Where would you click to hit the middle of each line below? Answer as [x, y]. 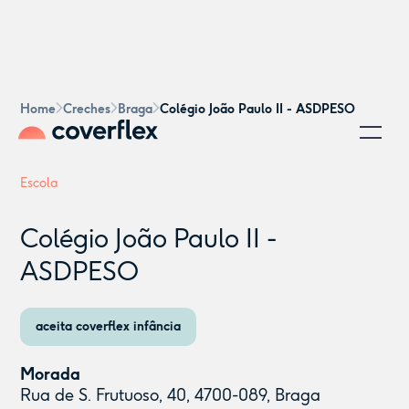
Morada [51, 374]
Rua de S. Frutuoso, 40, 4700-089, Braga [171, 395]
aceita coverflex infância [109, 326]
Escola [40, 183]
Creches [87, 109]
